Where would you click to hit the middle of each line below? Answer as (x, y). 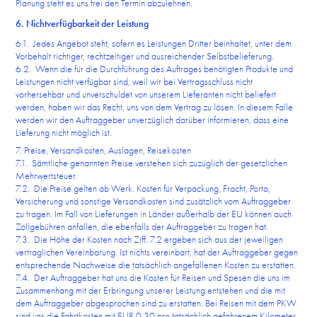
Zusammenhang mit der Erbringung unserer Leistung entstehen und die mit (151, 290)
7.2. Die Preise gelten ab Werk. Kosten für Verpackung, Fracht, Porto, (143, 188)
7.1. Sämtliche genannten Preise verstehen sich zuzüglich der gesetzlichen (152, 163)
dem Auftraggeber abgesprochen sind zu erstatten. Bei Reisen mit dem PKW (156, 303)
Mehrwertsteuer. (47, 175)
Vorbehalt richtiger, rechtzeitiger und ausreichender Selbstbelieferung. (145, 56)
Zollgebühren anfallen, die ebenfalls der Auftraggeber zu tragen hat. (142, 226)
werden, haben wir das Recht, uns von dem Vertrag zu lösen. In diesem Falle (155, 107)
